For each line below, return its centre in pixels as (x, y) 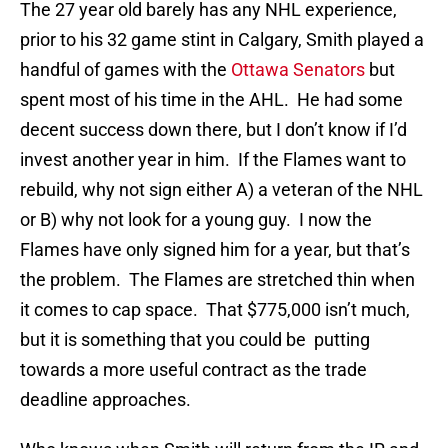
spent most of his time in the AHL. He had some (211, 100)
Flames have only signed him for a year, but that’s (215, 250)
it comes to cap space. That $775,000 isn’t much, (215, 310)
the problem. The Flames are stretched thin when (217, 280)
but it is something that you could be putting (195, 340)
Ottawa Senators (298, 70)
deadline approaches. (105, 400)
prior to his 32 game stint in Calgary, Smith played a (222, 40)
